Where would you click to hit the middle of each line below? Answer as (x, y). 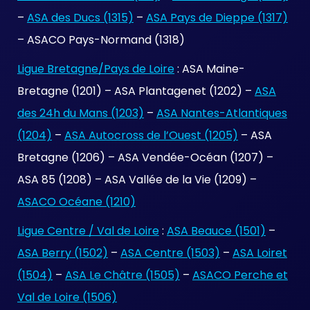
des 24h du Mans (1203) (81, 113)
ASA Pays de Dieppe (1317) (217, 18)
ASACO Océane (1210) (76, 202)
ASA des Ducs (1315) (80, 18)
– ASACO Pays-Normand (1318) (101, 40)
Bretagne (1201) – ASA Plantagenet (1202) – (136, 91)
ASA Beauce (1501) (216, 231)
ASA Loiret (260, 253)
